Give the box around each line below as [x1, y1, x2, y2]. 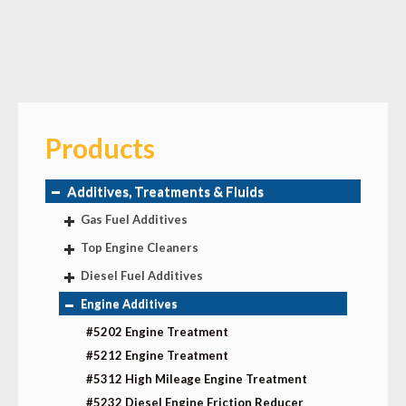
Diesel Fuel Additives [78, 268, 203, 284]
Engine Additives [78, 296, 178, 312]
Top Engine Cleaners [78, 240, 198, 256]
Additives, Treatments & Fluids [64, 183, 264, 200]
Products [45, 131, 155, 165]
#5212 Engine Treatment [86, 348, 228, 363]
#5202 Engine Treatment [86, 324, 228, 340]
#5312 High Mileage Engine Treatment [86, 372, 307, 387]
